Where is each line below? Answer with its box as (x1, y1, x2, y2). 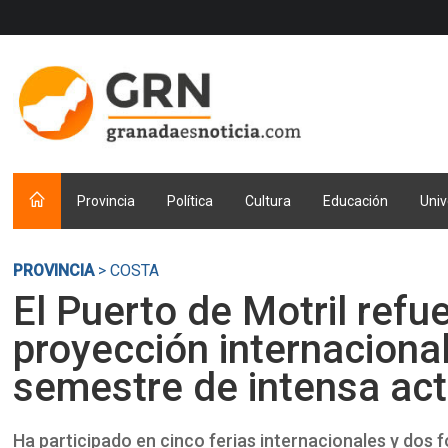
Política (167, 193, 214, 209)
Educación (323, 193, 389, 209)
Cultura (245, 193, 292, 209)
